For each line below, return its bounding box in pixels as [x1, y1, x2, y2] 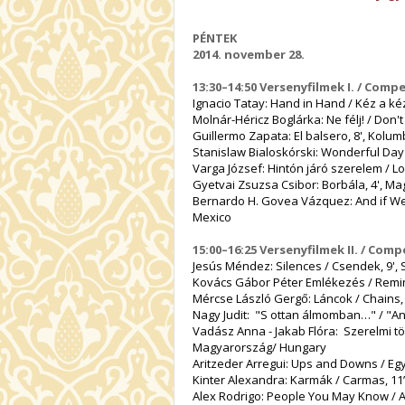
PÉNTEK [193, 29, 237, 46]
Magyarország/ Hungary [193, 338, 334, 355]
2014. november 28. [193, 45, 305, 62]
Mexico [193, 208, 240, 225]
